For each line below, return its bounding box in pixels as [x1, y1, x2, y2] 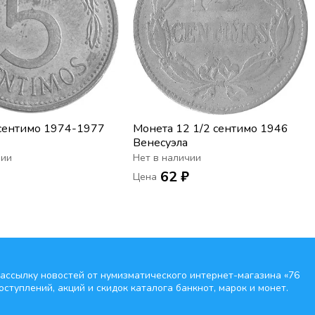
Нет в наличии [133, 150, 202, 165]
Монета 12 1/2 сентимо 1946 [133, 120, 289, 136]
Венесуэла [133, 134, 188, 150]
